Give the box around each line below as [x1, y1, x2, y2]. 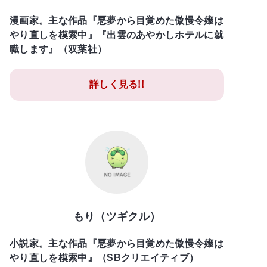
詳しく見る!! [89, 79, 145, 89]
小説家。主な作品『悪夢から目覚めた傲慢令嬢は [10, 238, 224, 249]
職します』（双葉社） [10, 44, 107, 54]
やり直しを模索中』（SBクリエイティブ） [10, 252, 199, 263]
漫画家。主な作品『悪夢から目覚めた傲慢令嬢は [10, 15, 224, 26]
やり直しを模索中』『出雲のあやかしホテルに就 [10, 29, 224, 40]
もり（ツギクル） [73, 210, 161, 222]
